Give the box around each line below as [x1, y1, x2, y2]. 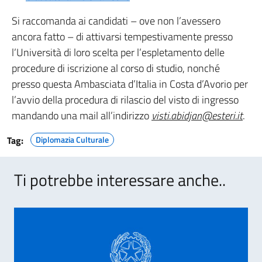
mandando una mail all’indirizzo [12, 108, 151, 123]
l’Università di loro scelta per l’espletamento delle [12, 44, 225, 60]
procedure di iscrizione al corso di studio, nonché [12, 60, 220, 76]
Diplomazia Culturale [36, 133, 109, 146]
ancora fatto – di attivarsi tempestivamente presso [12, 29, 233, 44]
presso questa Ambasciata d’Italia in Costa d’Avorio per [12, 76, 248, 92]
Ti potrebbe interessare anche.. [14, 167, 226, 192]
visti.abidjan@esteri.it [151, 108, 243, 123]
